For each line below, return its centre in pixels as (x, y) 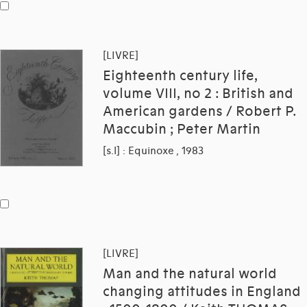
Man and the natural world (190, 274)
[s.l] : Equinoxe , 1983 (153, 151)
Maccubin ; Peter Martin (182, 130)
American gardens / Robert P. (199, 112)
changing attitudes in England (202, 292)
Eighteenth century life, (180, 76)
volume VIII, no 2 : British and (198, 94)
